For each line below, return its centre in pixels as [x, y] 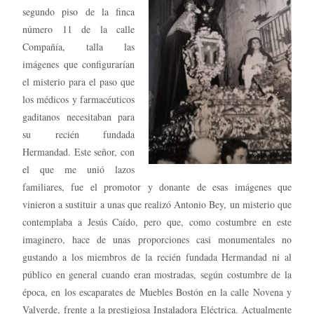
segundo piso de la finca [78, 11]
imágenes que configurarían [78, 64]
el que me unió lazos [78, 169]
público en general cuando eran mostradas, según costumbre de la [157, 274]
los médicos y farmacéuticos [78, 99]
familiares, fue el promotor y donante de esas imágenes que [157, 186]
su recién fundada [78, 134]
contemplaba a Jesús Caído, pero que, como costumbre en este [157, 221]
